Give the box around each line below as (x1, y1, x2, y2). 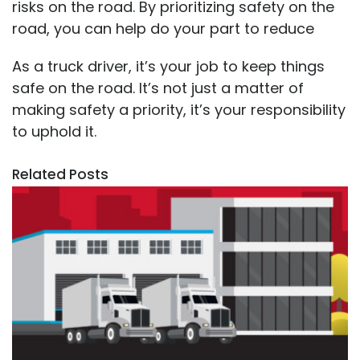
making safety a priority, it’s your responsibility (12, 100, 346, 121)
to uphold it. (12, 121, 100, 142)
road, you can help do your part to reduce (12, 18, 318, 39)
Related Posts (12, 165, 108, 185)
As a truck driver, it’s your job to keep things (12, 56, 325, 77)
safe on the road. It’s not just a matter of (12, 78, 304, 99)
